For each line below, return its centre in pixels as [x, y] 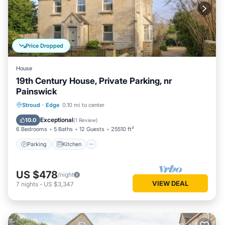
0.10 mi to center [83, 105]
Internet [135, 104]
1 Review [86, 120]
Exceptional [57, 120]
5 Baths [63, 129]
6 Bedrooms [32, 129]
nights [30, 184]
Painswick [36, 91]
